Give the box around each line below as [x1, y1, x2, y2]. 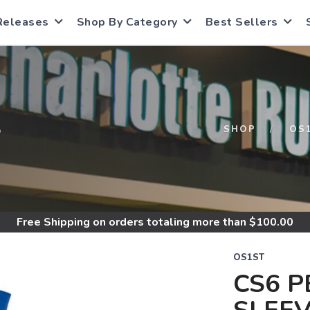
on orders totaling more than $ [90, 215, 256, 230]
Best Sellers [205, 15, 278, 30]
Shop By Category [76, 15, 178, 30]
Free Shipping [17, 215, 90, 230]
